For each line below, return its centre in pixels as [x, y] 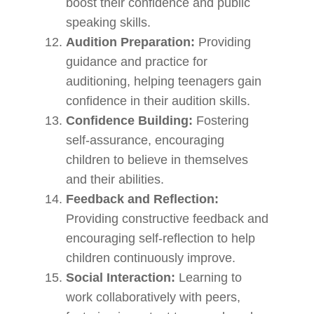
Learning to [209, 278]
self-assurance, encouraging [145, 140]
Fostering [221, 121]
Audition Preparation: [131, 42]
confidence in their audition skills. [158, 101]
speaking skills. [109, 22]
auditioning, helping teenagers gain [164, 81]
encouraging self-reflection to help [161, 238]
